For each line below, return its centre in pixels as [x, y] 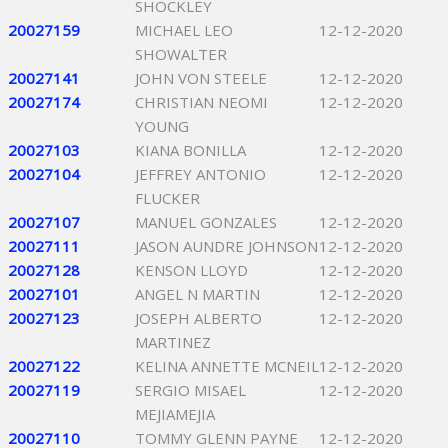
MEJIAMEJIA [175, 414]
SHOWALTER [181, 54]
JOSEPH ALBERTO [198, 318]
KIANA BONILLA [190, 150]
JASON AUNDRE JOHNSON [226, 246]
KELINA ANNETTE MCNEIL [227, 366]
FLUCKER [167, 198]
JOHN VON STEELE [201, 78]
